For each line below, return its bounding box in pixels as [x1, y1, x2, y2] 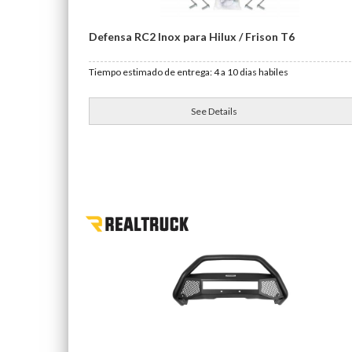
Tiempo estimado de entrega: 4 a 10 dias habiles [89, 66, 288, 78]
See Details [191, 105, 238, 117]
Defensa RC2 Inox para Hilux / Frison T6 [89, 30, 295, 43]
